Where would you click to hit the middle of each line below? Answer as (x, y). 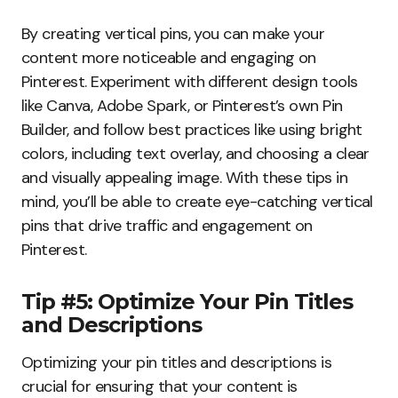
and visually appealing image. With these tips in (185, 178)
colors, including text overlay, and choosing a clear (195, 154)
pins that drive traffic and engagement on (167, 226)
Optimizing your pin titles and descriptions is (177, 363)
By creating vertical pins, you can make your (173, 34)
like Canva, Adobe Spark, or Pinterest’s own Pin (182, 106)
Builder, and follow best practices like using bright (192, 130)
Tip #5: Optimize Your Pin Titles (187, 302)
